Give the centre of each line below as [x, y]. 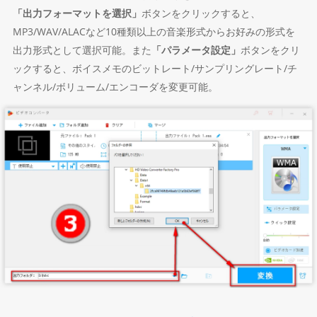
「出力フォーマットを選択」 [77, 13]
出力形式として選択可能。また [82, 50]
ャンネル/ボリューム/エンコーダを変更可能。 [115, 87]
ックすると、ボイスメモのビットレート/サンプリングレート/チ [155, 69]
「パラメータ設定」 [196, 50]
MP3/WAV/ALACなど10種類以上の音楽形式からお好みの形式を [154, 32]
